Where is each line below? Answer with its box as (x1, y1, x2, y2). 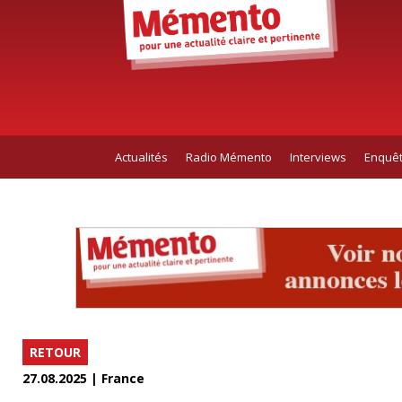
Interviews (289, 148, 346, 165)
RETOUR (30, 344, 81, 362)
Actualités (114, 148, 168, 165)
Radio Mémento (185, 148, 272, 165)
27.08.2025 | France (22, 370, 144, 388)
